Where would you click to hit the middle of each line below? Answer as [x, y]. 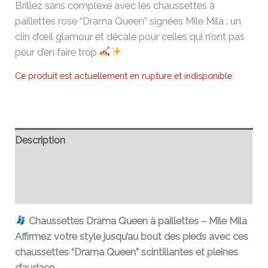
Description [40, 140]
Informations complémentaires [83, 166]
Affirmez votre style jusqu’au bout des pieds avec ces [132, 237]
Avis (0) [31, 191]
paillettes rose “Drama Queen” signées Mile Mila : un [128, 21]
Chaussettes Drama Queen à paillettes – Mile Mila [138, 221]
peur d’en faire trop [57, 52]
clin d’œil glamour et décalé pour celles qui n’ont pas [130, 36]
